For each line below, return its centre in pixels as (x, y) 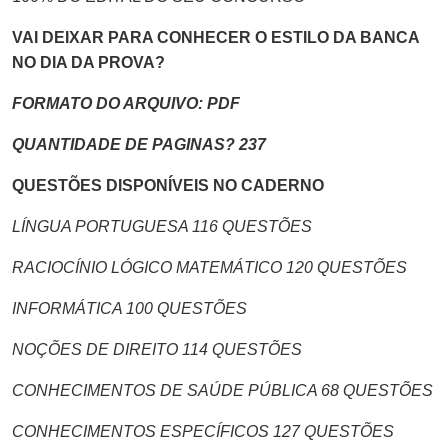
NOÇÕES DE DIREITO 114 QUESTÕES (157, 349)
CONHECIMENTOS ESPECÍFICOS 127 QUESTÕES (203, 431)
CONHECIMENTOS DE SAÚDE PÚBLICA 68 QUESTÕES (222, 390)
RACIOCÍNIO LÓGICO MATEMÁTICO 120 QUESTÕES (209, 267)
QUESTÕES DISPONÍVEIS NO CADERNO (168, 185)
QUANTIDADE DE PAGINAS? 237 (139, 144)
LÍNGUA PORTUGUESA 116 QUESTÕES (162, 226)
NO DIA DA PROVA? (88, 62)
